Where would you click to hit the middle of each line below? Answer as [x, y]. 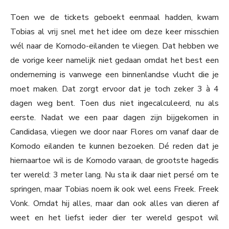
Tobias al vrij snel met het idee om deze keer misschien [114, 32]
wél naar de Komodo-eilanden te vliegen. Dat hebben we [114, 46]
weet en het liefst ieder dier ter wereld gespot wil [114, 218]
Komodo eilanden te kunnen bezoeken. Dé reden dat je [114, 146]
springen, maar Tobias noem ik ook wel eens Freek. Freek [114, 189]
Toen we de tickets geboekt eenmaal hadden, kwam [114, 18]
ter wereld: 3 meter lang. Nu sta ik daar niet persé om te [114, 175]
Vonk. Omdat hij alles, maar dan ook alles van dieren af [114, 204]
